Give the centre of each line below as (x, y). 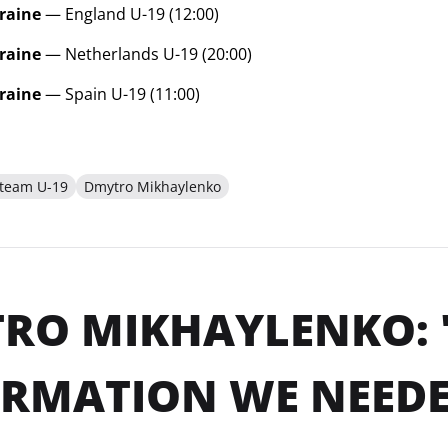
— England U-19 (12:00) (129, 14)
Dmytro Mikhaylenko (152, 186)
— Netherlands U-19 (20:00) (146, 54)
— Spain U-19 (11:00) (120, 94)
